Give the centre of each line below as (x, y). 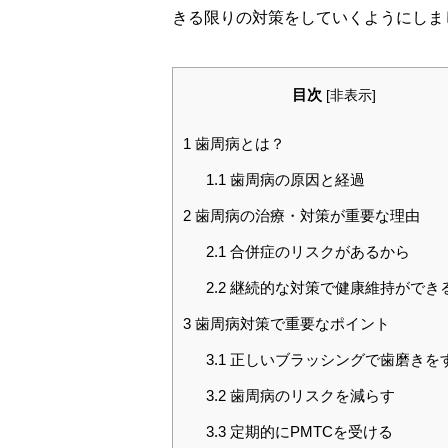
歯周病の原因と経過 (295, 180)
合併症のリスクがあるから (317, 252)
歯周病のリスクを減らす (310, 396)
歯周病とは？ (238, 144)
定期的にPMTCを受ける (309, 432)
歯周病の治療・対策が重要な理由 (305, 216)
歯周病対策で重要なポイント (290, 324)
